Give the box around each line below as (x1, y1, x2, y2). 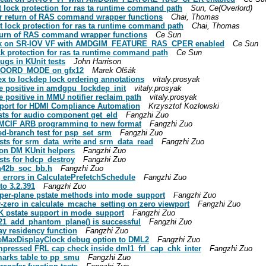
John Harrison (74, 56, 121, 66)
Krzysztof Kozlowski (148, 101, 219, 110)
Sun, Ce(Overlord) (191, 3, 252, 12)
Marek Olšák (92, 65, 136, 75)
